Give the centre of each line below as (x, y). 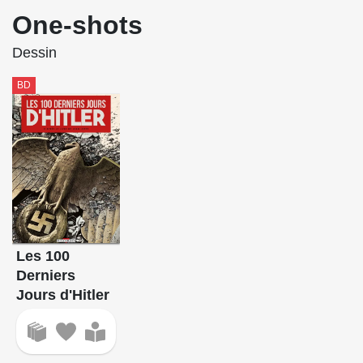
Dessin (34, 53)
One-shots (77, 26)
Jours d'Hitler (62, 295)
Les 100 (43, 256)
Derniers (45, 276)
